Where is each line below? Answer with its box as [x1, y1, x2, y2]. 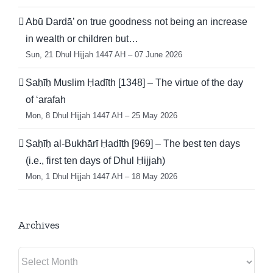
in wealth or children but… [26, 33, 138, 44]
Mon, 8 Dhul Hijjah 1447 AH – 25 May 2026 [26, 110, 177, 120]
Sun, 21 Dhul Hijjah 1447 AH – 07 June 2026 [26, 49, 182, 59]
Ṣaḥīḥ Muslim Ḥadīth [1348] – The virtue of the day [26, 77, 243, 88]
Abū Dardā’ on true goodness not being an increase [26, 16, 247, 27]
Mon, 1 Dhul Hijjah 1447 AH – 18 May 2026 [26, 171, 177, 181]
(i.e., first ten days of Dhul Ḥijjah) [26, 155, 165, 166]
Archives [18, 218, 60, 232]
